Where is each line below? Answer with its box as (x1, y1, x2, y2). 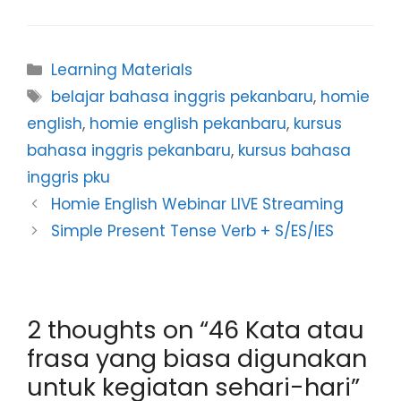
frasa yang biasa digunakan (27, 342, 367, 376)
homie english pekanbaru (90, 113, 286, 135)
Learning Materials (51, 59, 193, 81)
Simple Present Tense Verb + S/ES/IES (51, 220, 335, 243)
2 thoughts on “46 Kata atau (27, 313, 364, 347)
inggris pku (27, 166, 110, 189)
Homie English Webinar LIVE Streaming (51, 193, 345, 216)
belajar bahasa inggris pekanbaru (51, 86, 314, 108)
